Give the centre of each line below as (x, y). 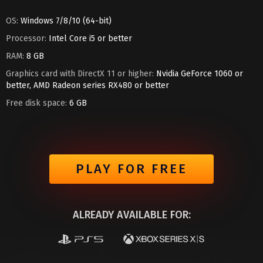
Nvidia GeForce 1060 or (198, 73)
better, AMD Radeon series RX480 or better (87, 85)
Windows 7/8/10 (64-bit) (65, 21)
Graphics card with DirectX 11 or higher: (80, 73)
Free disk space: (36, 103)
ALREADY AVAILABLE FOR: (131, 215)
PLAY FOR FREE (131, 168)
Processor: (26, 38)
